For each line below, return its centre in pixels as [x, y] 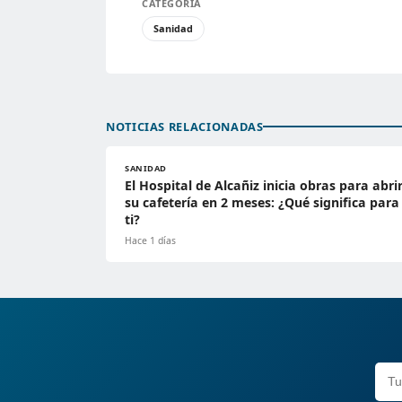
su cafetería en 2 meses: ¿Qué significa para [262, 202]
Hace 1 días [150, 240]
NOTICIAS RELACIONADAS [185, 126]
